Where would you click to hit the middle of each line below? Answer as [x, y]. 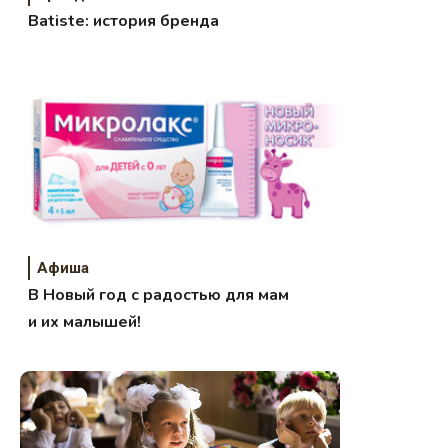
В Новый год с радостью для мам [159, 295]
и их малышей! [85, 322]
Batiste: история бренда [124, 21]
